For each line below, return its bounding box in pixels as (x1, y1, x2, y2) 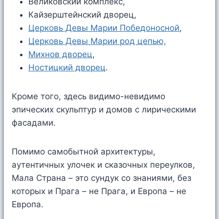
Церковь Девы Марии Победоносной (28, 23, 179, 33)
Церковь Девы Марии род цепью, (28, 36, 166, 46)
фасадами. (12, 118, 56, 128)
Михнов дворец (28, 49, 92, 60)
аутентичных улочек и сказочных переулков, (12, 160, 195, 170)
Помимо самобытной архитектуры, (12, 147, 155, 157)
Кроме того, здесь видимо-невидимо (12, 91, 165, 102)
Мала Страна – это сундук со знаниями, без (12, 173, 191, 183)
